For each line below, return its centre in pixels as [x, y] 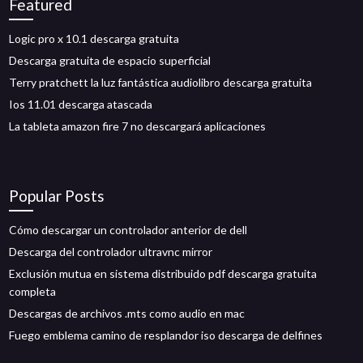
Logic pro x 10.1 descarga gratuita [94, 38]
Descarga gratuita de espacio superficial [110, 60]
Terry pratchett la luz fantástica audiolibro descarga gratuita [161, 82]
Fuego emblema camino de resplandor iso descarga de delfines [166, 335]
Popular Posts [57, 196]
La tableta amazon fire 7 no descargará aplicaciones [138, 126]
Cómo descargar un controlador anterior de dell [128, 230]
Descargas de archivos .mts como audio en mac [127, 313]
